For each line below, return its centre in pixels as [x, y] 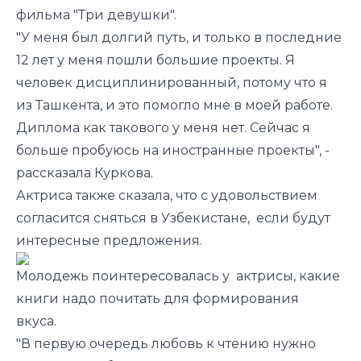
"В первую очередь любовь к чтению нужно [166, 343]
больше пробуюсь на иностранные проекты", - [173, 150]
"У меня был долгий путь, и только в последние [179, 37]
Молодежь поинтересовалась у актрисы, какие [178, 276]
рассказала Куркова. [86, 172]
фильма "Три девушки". [98, 15]
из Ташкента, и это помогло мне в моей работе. [174, 105]
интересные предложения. [109, 240]
